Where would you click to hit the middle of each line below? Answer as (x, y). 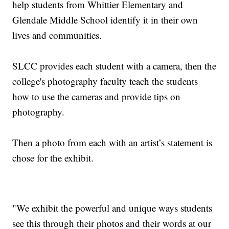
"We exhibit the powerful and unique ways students (112, 208)
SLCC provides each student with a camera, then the (114, 66)
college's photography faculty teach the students (105, 81)
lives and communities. (57, 35)
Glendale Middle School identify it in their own (105, 20)
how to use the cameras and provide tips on (97, 97)
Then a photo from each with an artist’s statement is (112, 143)
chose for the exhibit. (53, 158)
